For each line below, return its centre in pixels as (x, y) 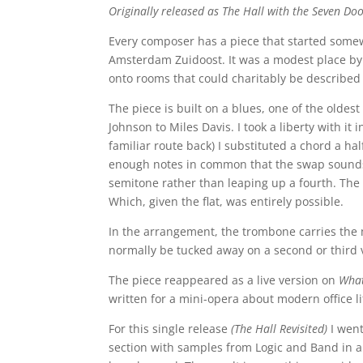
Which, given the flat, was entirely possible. (226, 201)
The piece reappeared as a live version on (224, 280)
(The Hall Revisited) (281, 328)
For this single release (170, 328)
